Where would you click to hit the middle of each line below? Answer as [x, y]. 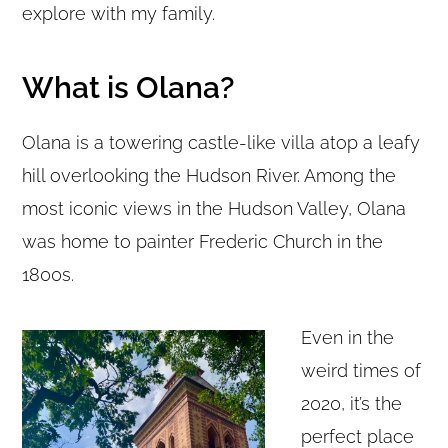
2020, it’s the [352, 403]
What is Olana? [128, 87]
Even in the [348, 337]
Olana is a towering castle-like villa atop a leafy [221, 142]
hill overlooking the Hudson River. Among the [209, 175]
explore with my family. [119, 13]
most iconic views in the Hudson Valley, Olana [214, 208]
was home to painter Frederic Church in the [203, 241]
